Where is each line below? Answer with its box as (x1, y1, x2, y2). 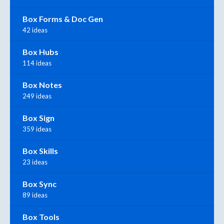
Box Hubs (22, 46, 58, 56)
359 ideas (22, 124, 51, 133)
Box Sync (22, 178, 56, 188)
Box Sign (22, 112, 54, 122)
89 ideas (22, 190, 47, 199)
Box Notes (22, 79, 62, 89)
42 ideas (22, 25, 47, 34)
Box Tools (22, 211, 59, 221)
